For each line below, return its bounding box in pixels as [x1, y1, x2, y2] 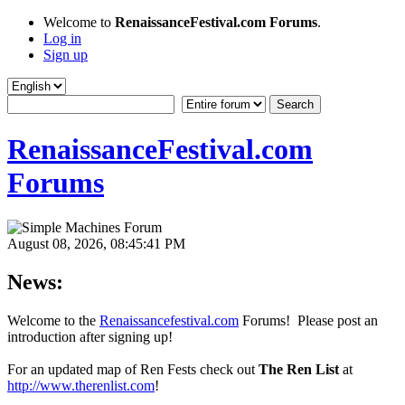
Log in [43, 31, 81, 46]
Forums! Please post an [239, 312, 378, 328]
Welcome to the [7, 312, 99, 328]
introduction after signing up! [7, 328, 173, 344]
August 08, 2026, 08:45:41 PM [7, 235, 185, 251]
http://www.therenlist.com [7, 377, 155, 393]
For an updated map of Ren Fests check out [7, 361, 259, 377]
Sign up [43, 47, 88, 62]
